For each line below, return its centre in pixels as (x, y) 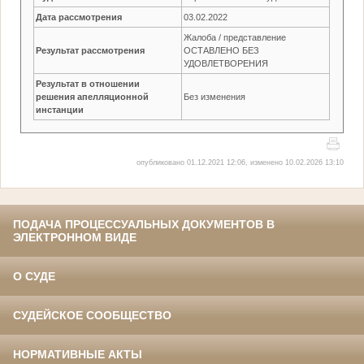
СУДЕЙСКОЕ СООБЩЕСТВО (92, 316)
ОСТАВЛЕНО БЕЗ (222, 50)
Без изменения (215, 96)
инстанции (60, 109)
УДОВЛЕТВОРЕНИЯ (226, 63)
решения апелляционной (93, 96)
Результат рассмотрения (91, 50)
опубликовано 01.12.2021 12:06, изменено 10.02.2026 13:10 (240, 162)
